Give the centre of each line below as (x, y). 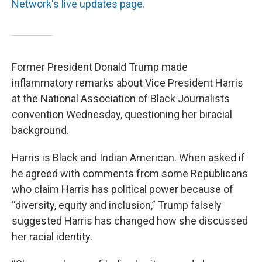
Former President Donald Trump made (100, 67)
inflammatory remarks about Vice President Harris (127, 83)
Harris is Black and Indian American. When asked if (128, 158)
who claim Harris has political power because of (123, 189)
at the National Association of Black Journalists (121, 99)
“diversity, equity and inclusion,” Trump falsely (117, 205)
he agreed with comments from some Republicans (130, 173)
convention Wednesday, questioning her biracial (122, 114)
